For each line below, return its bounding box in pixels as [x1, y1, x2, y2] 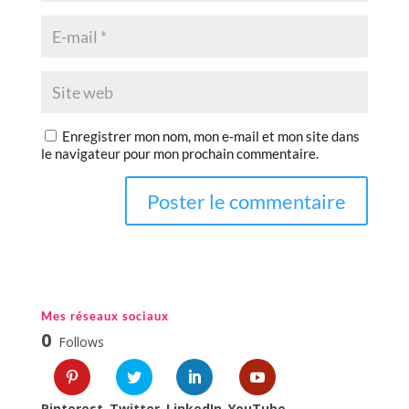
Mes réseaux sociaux [40, 309, 169, 324]
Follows [58, 333, 104, 351]
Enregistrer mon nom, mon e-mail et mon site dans [61, 128, 360, 144]
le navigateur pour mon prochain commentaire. [40, 145, 319, 162]
